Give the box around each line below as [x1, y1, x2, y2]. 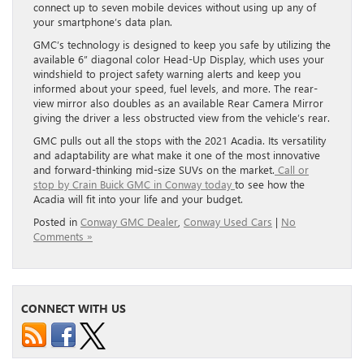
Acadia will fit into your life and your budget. [33, 191, 243, 206]
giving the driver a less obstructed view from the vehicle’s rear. [33, 110, 330, 124]
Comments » [33, 228, 93, 243]
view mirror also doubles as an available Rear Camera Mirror [33, 95, 323, 110]
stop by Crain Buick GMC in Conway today [33, 176, 235, 191]
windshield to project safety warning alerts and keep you [33, 66, 301, 80]
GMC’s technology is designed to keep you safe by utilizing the [33, 37, 331, 51]
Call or [275, 162, 309, 176]
